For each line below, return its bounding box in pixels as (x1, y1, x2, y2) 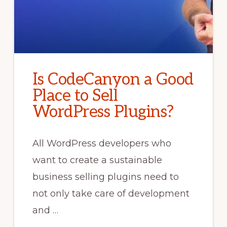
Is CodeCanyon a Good (32, 70, 194, 90)
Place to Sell (32, 86, 118, 106)
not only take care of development (32, 188, 190, 200)
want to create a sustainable (32, 155, 162, 166)
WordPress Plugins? (32, 102, 174, 122)
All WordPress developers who (32, 138, 171, 149)
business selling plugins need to (32, 171, 179, 183)
